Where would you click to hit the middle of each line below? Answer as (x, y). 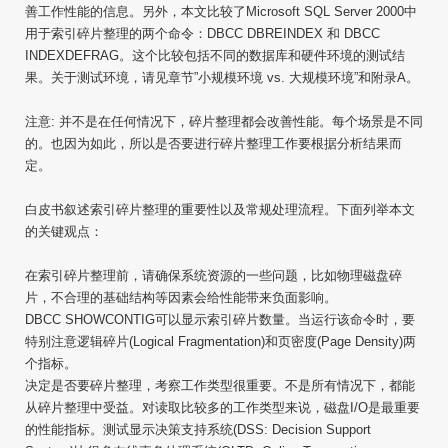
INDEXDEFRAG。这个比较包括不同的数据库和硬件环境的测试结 (215, 55)
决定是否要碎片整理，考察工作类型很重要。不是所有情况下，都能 (220, 385)
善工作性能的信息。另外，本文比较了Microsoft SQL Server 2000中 (221, 11)
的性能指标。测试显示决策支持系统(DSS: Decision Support (198, 429)
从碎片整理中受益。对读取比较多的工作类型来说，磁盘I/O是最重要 (222, 407)
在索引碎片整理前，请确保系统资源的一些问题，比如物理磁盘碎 (213, 275)
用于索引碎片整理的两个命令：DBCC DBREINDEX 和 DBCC (202, 33)
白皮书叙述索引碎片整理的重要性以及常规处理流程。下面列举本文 (220, 209)
